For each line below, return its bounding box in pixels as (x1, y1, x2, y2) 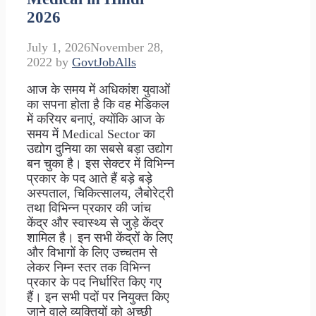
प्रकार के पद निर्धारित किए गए (27, 275, 162, 290)
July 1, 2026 (27, 40, 90, 55)
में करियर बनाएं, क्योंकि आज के (27, 112, 164, 127)
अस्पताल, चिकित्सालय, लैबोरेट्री (27, 186, 174, 201)
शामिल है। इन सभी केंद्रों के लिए (27, 231, 173, 245)
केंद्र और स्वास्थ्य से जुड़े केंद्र (27, 216, 164, 231)
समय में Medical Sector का (27, 127, 155, 142)
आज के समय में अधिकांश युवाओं (27, 83, 170, 97)
